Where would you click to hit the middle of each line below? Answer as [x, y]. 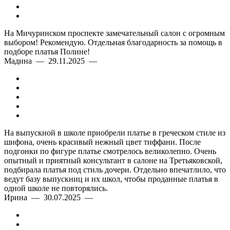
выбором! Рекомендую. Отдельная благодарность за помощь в [113, 42]
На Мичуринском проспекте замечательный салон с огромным [114, 33]
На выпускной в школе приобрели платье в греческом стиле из [115, 133]
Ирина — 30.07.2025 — [51, 197]
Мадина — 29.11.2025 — [53, 61]
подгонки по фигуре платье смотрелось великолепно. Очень [110, 151]
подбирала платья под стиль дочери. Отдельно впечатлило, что [115, 170]
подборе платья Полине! [47, 52]
